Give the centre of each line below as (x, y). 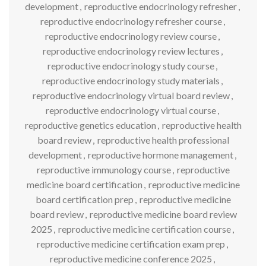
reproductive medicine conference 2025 (131, 258)
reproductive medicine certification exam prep (131, 243)
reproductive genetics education (90, 125)
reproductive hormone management (161, 154)
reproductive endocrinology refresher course (131, 21)
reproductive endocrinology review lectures (131, 50)
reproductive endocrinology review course (131, 36)
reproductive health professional (163, 140)
